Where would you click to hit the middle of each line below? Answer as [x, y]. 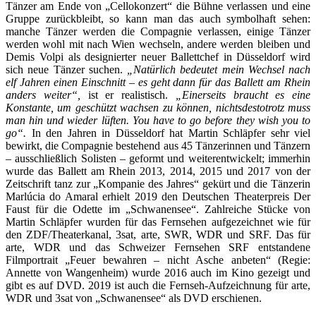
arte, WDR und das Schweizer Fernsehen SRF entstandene [158, 247]
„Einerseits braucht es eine [243, 95]
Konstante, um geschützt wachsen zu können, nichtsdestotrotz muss [158, 107]
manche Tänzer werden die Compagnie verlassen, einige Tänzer [158, 31]
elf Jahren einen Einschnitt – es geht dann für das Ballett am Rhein [158, 82]
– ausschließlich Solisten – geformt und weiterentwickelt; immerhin [158, 158]
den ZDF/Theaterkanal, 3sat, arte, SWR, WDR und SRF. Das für [158, 234]
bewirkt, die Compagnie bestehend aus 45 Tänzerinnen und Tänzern [158, 145]
